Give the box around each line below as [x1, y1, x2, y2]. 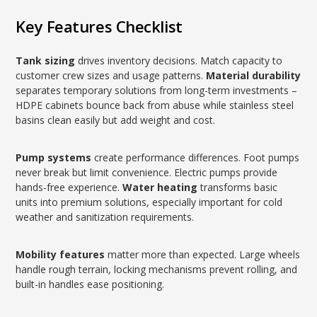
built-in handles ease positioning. [16, 277, 165, 291]
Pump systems [16, 151, 92, 164]
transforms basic [197, 180, 278, 194]
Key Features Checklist [16, 16, 183, 37]
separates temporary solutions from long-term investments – [16, 83, 298, 97]
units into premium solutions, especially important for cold [16, 195, 283, 209]
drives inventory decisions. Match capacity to [75, 54, 283, 67]
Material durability [206, 69, 301, 82]
